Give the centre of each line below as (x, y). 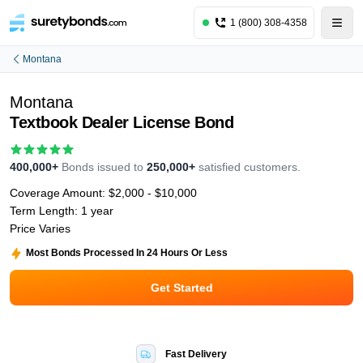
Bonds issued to (102, 167)
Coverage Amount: (59, 193)
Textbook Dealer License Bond (122, 122)
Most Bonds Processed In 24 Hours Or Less (127, 253)
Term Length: (45, 211)
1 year (97, 211)
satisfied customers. (250, 167)
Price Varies (40, 228)
